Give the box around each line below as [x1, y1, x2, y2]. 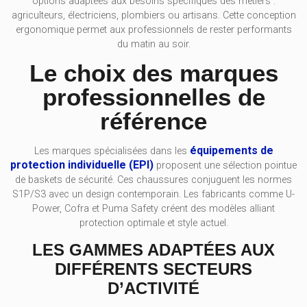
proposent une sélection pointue [153, 160, 297, 172]
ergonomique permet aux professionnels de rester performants [15, 23, 292, 36]
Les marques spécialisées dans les [34, 145, 190, 158]
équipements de [189, 144, 273, 158]
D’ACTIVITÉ [108, 278, 199, 297]
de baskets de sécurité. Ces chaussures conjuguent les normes [15, 174, 292, 186]
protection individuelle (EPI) [10, 158, 153, 172]
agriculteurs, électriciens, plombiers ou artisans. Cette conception [11, 9, 296, 21]
